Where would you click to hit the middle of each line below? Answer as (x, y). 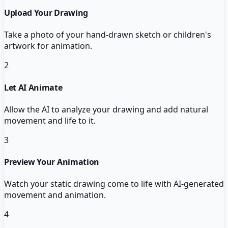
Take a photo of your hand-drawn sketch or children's (108, 35)
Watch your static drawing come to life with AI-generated (114, 184)
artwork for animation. (48, 46)
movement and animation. (55, 195)
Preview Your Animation (52, 162)
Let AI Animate (33, 87)
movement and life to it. (50, 120)
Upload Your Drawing (46, 13)
